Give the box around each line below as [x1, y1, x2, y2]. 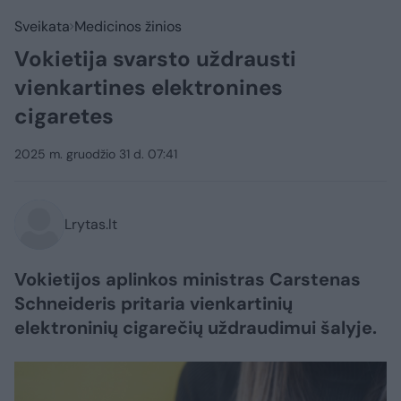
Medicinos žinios [74, 17, 182, 36]
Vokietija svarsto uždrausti [14, 45, 296, 73]
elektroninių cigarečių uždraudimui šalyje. [14, 316, 377, 339]
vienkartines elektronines [14, 73, 283, 101]
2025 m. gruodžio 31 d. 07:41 [14, 146, 177, 162]
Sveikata [14, 17, 70, 36]
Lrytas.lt [64, 215, 117, 234]
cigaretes [14, 102, 114, 130]
